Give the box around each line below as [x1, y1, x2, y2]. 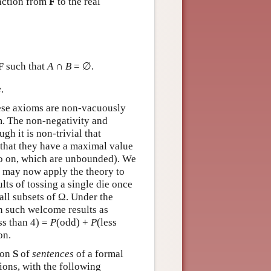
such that [4, 60, 47, 73]
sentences [32, 247, 74, 260]
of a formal [74, 247, 123, 260]
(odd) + [56, 216, 91, 228]
